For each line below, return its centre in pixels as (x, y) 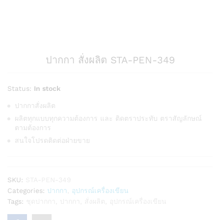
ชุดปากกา (41, 201)
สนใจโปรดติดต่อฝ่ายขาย (52, 140)
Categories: (27, 191)
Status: (19, 88)
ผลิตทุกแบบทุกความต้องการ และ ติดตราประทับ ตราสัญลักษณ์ (108, 118)
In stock (47, 88)
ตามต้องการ (33, 128)
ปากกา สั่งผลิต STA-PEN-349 (110, 60)
